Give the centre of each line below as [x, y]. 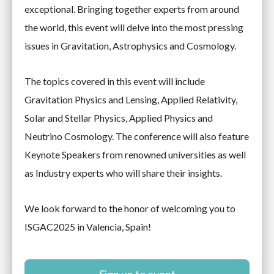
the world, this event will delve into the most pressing [134, 27]
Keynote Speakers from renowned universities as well [135, 154]
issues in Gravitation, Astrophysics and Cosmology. [130, 46]
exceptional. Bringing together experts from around [132, 9]
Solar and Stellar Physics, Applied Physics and [119, 118]
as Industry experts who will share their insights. [123, 173]
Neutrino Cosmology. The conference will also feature [137, 136]
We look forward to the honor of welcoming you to [130, 208]
